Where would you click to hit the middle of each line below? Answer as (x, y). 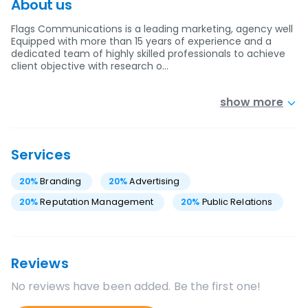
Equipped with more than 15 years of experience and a (141, 41)
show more (252, 102)
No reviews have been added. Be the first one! (136, 286)
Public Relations (237, 202)
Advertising (155, 181)
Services (41, 155)
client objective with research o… (90, 66)
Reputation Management (97, 202)
